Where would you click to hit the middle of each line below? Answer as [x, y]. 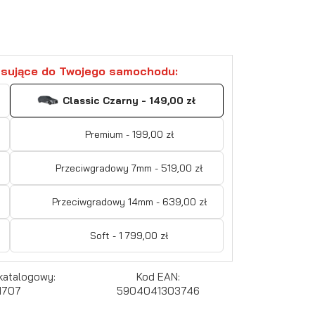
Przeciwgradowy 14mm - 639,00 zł [129, 201]
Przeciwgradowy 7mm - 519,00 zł [129, 168]
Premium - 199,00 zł [129, 134]
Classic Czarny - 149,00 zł [129, 100]
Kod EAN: [159, 276]
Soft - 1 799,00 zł [129, 235]
